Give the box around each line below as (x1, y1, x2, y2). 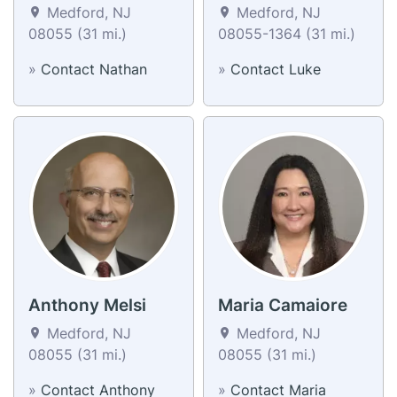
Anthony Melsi (28, 294, 146, 315)
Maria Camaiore (218, 294, 347, 315)
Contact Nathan (41, 59, 147, 78)
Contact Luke (230, 59, 321, 78)
